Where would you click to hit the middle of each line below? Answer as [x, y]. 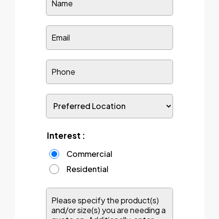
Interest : [66, 135]
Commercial [89, 153]
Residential [87, 169]
